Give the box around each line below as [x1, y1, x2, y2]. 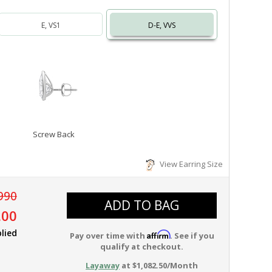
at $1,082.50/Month [120, 260, 199, 271]
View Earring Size [156, 158, 223, 169]
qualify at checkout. [100, 241, 184, 252]
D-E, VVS [148, 20, 176, 30]
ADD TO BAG [104, 197, 180, 214]
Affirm [146, 229, 170, 239]
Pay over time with [69, 230, 147, 241]
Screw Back [32, 129, 75, 140]
